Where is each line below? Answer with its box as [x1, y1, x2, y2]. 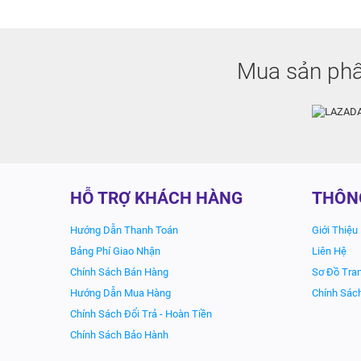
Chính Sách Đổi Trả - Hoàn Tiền [70, 308, 212, 320]
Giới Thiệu [312, 224, 358, 236]
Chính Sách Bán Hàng [70, 266, 168, 278]
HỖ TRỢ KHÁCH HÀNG [70, 189, 243, 208]
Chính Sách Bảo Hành [70, 329, 168, 341]
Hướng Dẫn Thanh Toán [70, 224, 178, 236]
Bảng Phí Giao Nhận [70, 245, 160, 257]
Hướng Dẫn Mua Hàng [70, 287, 171, 299]
